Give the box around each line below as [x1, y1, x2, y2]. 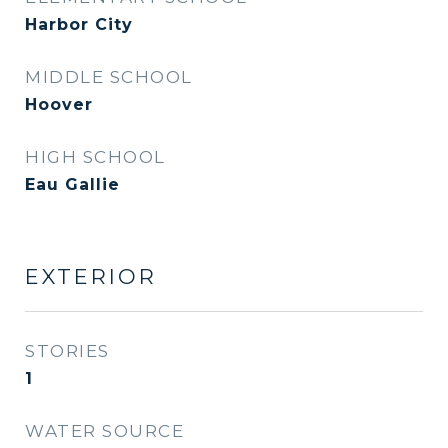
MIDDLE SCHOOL [25, 67, 193, 87]
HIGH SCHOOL [25, 147, 166, 167]
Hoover [25, 95, 93, 114]
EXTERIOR [25, 264, 157, 289]
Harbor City [25, 15, 133, 34]
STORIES [25, 341, 110, 361]
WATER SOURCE [25, 421, 184, 441]
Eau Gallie [25, 175, 120, 194]
